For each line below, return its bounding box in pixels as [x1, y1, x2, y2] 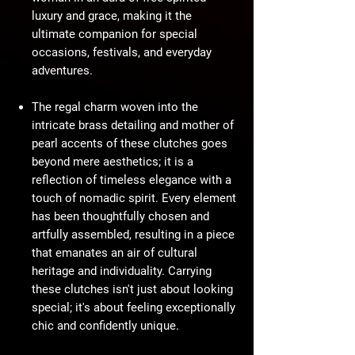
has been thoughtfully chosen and [32, 209, 209, 224]
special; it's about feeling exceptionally [32, 300, 235, 315]
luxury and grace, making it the [32, 9, 192, 24]
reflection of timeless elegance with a [32, 173, 231, 188]
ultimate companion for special [32, 27, 197, 42]
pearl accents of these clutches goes [32, 136, 227, 151]
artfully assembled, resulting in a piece [32, 227, 235, 242]
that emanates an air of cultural [32, 246, 197, 261]
